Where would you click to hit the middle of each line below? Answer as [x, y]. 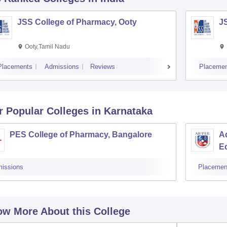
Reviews [102, 66]
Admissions [62, 66]
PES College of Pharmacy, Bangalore [81, 134]
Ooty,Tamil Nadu [47, 46]
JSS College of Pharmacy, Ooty [77, 22]
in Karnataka [122, 111]
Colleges [67, 111]
